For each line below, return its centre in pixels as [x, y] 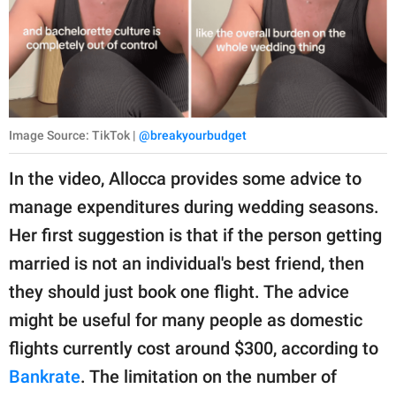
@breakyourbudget [193, 135]
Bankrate [45, 377]
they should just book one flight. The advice [179, 292]
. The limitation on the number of [209, 377]
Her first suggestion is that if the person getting [195, 235]
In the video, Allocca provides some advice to [185, 179]
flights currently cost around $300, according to [194, 348]
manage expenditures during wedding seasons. [194, 207]
